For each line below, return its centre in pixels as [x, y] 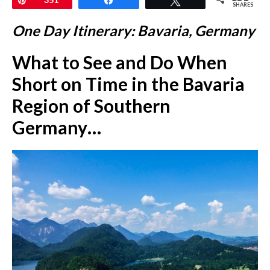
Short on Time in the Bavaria [128, 84]
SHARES [243, 5]
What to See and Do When [120, 62]
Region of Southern [91, 105]
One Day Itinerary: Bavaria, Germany [133, 30]
